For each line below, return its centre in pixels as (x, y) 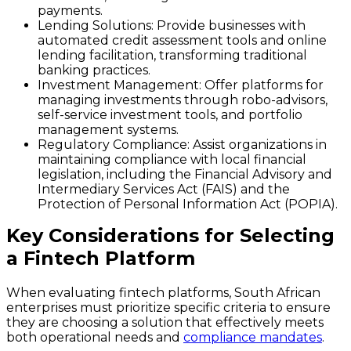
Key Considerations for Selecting (170, 236)
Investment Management (118, 85)
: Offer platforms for (261, 85)
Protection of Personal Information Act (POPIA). (188, 204)
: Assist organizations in (257, 145)
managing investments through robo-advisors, (183, 100)
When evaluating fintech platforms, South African (163, 293)
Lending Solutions (94, 26)
